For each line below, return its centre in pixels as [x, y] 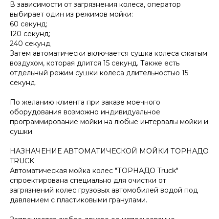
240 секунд [30, 43]
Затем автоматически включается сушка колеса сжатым [109, 53]
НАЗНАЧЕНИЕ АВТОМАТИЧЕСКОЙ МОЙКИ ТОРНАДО [109, 151]
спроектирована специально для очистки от [88, 180]
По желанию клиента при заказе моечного [85, 102]
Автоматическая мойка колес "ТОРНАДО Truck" [94, 170]
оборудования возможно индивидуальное [85, 112]
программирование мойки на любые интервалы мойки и [109, 121]
